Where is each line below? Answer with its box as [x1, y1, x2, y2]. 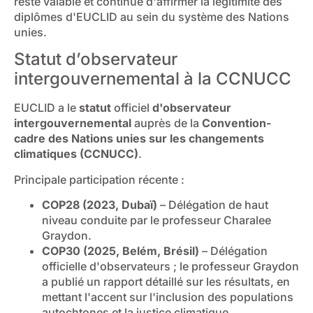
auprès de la [131, 116, 202, 131]
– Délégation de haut [157, 198, 268, 212]
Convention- [202, 116, 271, 131]
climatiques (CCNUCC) [14, 147, 138, 161]
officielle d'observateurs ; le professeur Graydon [42, 259, 299, 274]
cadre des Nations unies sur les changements [14, 131, 264, 146]
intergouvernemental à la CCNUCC [14, 68, 291, 89]
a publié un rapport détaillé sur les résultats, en [42, 275, 290, 289]
